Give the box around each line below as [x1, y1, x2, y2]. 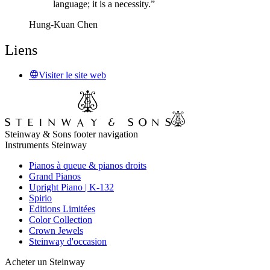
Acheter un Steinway [5, 257, 85, 268]
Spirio [29, 193, 52, 204]
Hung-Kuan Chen [29, 19, 98, 30]
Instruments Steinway [5, 140, 87, 151]
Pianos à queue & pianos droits [29, 160, 146, 171]
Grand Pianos [29, 171, 81, 182]
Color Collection [29, 215, 92, 225]
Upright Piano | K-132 [29, 182, 114, 193]
